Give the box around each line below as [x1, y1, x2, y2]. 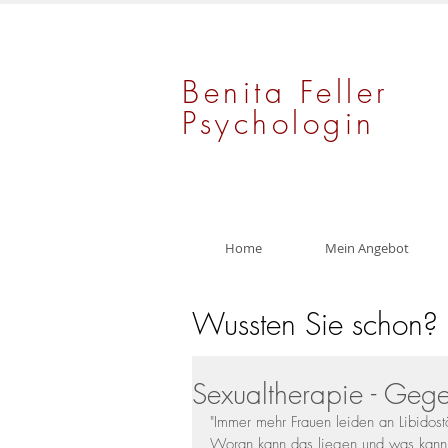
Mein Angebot [324, 239, 409, 257]
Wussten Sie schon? [192, 304, 438, 344]
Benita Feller [182, 72, 389, 112]
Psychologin [182, 103, 389, 143]
